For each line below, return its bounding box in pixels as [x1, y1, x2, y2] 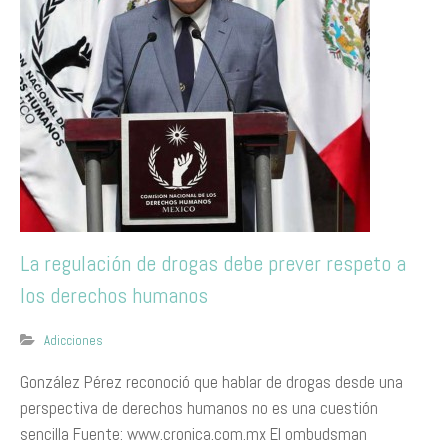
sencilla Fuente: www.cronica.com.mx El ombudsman [20, 423, 367, 445]
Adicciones [44, 332, 103, 349]
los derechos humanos [20, 281, 208, 309]
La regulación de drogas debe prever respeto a [20, 249, 406, 277]
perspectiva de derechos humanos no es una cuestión [20, 397, 378, 419]
